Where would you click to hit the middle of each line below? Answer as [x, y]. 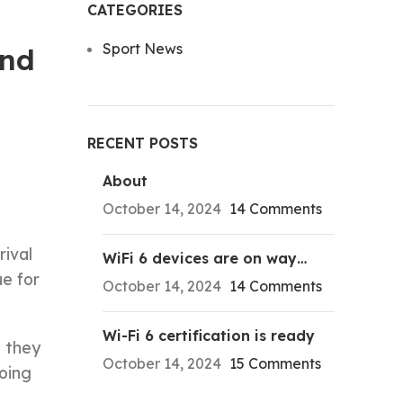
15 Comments [275, 363]
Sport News [142, 49]
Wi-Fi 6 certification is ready [208, 336]
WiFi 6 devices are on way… [204, 258]
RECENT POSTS [142, 143]
